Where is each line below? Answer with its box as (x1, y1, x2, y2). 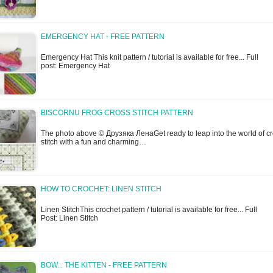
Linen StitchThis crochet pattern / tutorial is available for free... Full (41, 205, 257, 214)
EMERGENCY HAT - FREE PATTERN (41, 32, 165, 41)
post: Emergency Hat (41, 62, 110, 71)
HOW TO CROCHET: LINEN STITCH (41, 185, 161, 194)
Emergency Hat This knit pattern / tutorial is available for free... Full (41, 53, 258, 62)
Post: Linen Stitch (41, 214, 98, 223)
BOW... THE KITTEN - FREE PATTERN (41, 261, 167, 270)
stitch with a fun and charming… (41, 138, 146, 147)
